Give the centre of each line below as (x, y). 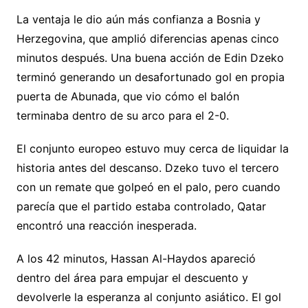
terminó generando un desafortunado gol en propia (150, 77)
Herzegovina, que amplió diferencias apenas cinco (147, 38)
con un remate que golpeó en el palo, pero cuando (148, 187)
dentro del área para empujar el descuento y (132, 277)
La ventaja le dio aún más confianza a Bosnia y (138, 19)
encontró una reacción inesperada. (106, 225)
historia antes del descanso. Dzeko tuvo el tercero (147, 167)
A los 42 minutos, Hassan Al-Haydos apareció (136, 258)
